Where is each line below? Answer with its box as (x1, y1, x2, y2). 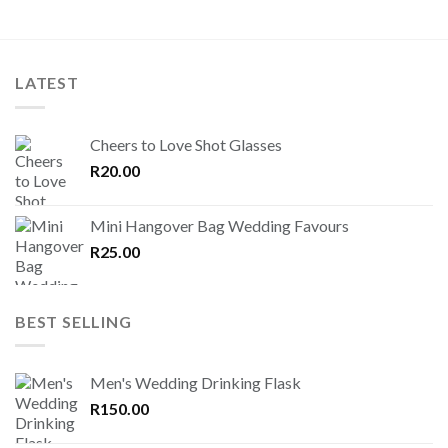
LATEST (15, 73, 79, 93)
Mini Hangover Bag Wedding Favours (90, 215, 349, 235)
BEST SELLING (15, 311, 132, 331)
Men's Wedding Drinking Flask (90, 373, 301, 393)
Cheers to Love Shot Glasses (90, 134, 282, 154)
